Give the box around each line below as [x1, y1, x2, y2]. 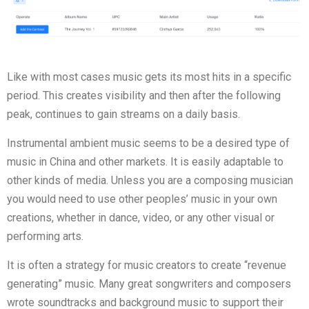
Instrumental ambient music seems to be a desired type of [7, 137, 290, 150]
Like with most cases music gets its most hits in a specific [7, 70, 291, 84]
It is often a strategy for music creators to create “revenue [7, 259, 286, 272]
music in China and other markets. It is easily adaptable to [7, 155, 283, 169]
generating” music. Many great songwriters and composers [7, 277, 291, 291]
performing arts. [7, 230, 83, 243]
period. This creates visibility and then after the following [7, 89, 281, 103]
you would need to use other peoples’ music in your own [7, 192, 277, 206]
